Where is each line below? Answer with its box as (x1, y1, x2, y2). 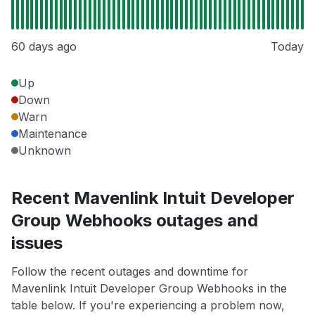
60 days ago (11, 39, 77, 54)
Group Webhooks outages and (11, 210, 258, 231)
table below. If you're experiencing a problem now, (11, 298, 285, 313)
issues (11, 233, 63, 254)
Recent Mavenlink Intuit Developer (11, 188, 295, 209)
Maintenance (18, 127, 87, 141)
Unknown (18, 143, 71, 158)
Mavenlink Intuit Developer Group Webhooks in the (11, 281, 287, 296)
